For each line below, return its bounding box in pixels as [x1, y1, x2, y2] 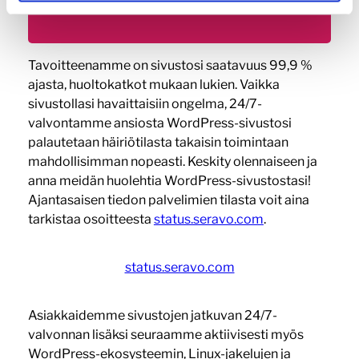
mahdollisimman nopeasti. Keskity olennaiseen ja [27, 153, 317, 169]
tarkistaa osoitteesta [27, 211, 154, 227]
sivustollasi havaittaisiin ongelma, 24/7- [27, 95, 262, 111]
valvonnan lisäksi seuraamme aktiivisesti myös [27, 326, 304, 342]
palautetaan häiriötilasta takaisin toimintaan [27, 134, 288, 150]
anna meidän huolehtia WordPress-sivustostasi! [27, 172, 311, 188]
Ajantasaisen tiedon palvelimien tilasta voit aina [27, 192, 309, 208]
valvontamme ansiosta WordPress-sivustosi [27, 115, 292, 131]
